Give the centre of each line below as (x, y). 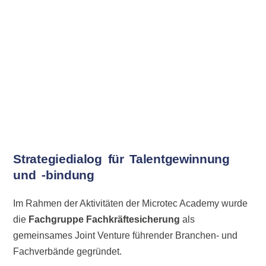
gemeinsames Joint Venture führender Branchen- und (126, 235)
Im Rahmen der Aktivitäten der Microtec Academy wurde (131, 203)
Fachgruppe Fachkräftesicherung (104, 219)
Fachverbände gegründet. (68, 251)
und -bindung (54, 175)
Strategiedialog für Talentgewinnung (121, 159)
